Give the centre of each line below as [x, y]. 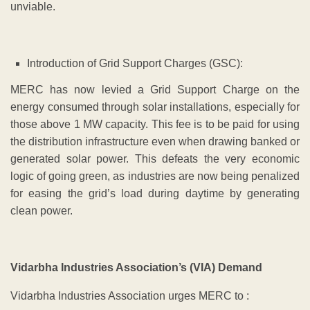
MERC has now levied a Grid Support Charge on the [155, 90]
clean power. [42, 211]
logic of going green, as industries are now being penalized [155, 176]
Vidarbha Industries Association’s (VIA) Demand [136, 268]
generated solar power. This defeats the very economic [155, 159]
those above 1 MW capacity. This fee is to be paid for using [155, 125]
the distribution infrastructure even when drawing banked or [155, 142]
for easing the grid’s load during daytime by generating [155, 194]
